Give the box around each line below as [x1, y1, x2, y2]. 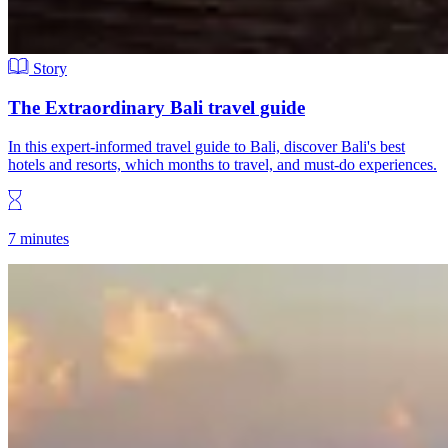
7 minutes [8, 229, 69, 247]
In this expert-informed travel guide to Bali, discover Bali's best [8, 137, 405, 155]
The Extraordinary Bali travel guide [8, 96, 305, 118]
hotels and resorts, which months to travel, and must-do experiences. [8, 155, 437, 173]
